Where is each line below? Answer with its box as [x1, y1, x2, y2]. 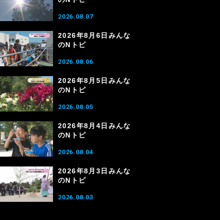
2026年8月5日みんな [58, 77, 131, 84]
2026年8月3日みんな [58, 167, 131, 175]
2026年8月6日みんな [58, 31, 131, 39]
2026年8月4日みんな [58, 122, 131, 130]
